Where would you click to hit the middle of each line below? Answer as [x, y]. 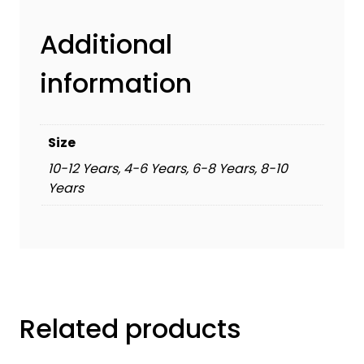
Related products [130, 329]
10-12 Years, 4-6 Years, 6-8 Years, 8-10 [168, 169]
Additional [106, 44]
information [116, 83]
